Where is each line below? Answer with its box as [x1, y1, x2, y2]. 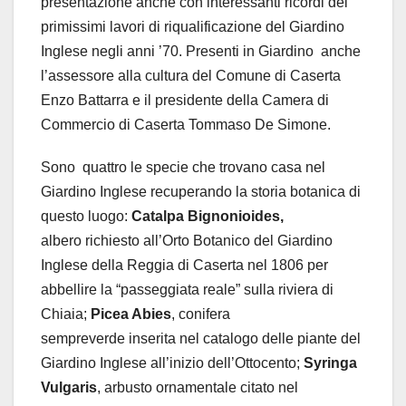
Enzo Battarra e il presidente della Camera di [41, 92, 329, 108]
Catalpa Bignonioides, [131, 208, 284, 224]
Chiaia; [41, 305, 91, 322]
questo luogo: [41, 208, 131, 224]
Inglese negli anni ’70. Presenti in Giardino [41, 43, 314, 59]
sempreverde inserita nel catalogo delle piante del [41, 330, 361, 346]
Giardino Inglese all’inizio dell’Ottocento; [41, 354, 304, 371]
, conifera [171, 305, 230, 322]
